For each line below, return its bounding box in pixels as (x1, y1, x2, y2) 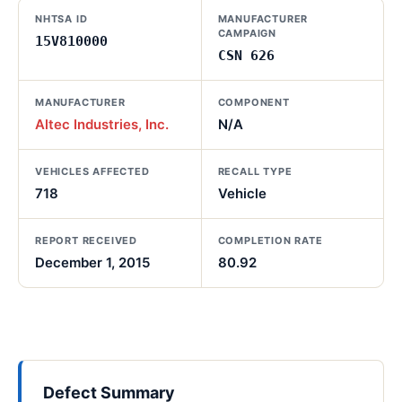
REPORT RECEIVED (35, 234, 137, 247)
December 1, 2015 (35, 254, 150, 271)
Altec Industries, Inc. (35, 116, 169, 133)
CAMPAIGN (217, 27, 276, 39)
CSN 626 (217, 48, 275, 64)
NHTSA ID (35, 13, 88, 25)
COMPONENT (217, 96, 290, 109)
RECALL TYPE (217, 165, 293, 178)
